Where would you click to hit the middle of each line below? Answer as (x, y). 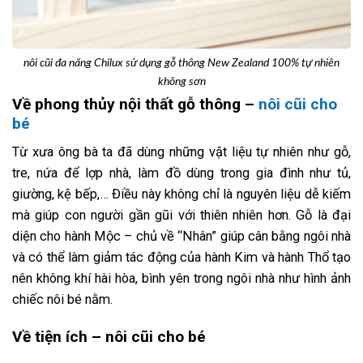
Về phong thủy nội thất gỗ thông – (135, 105)
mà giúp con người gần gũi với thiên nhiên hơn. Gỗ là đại (181, 216)
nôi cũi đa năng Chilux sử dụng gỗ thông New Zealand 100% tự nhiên (181, 62)
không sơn (181, 81)
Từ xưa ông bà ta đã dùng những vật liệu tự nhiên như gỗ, (181, 152)
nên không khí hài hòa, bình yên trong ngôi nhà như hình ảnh (181, 279)
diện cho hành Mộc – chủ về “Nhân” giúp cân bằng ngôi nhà (181, 237)
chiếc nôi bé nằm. (62, 300)
